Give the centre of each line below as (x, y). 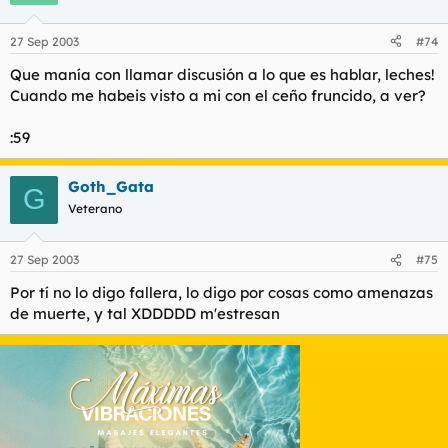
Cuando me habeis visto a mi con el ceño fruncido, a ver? (218, 95)
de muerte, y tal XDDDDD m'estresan (145, 313)
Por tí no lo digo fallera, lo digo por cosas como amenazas (221, 292)
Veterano (95, 208)
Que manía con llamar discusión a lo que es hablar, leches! (222, 74)
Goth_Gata (111, 186)
